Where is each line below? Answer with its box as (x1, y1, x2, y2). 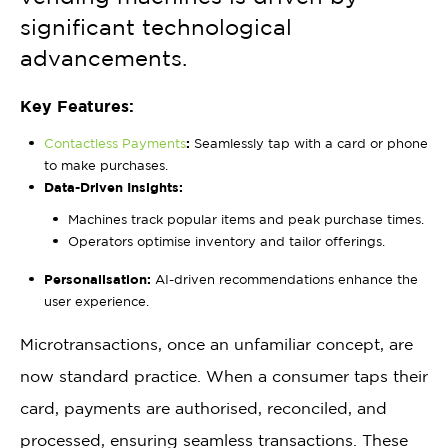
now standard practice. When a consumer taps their (20, 367, 428, 386)
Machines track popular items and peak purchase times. (68, 211, 424, 226)
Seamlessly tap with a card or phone (190, 136, 428, 150)
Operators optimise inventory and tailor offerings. (68, 233, 385, 248)
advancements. (20, 46, 187, 70)
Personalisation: (44, 272, 151, 286)
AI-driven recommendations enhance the (151, 272, 418, 286)
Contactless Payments (44, 136, 186, 150)
